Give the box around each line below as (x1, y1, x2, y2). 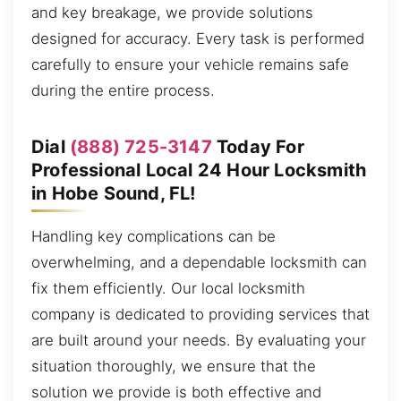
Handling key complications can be (31, 226, 276, 245)
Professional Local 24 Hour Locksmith (31, 158, 367, 181)
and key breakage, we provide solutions (31, 3, 313, 21)
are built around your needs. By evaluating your (31, 330, 366, 349)
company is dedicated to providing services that (31, 304, 370, 323)
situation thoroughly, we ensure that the (31, 356, 316, 375)
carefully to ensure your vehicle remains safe (31, 55, 349, 73)
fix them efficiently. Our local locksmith (31, 278, 305, 297)
